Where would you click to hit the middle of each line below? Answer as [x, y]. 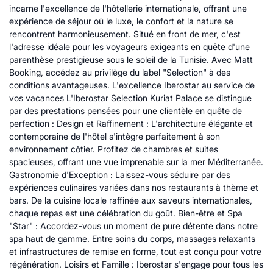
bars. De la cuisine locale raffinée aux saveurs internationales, [131, 200]
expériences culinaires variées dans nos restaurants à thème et [134, 187]
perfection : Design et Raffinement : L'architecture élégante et [131, 123]
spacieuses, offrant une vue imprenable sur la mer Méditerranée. [136, 162]
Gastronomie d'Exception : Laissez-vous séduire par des [120, 175]
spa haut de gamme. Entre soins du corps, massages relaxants [132, 239]
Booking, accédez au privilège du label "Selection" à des [120, 72]
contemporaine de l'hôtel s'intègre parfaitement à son [115, 136]
